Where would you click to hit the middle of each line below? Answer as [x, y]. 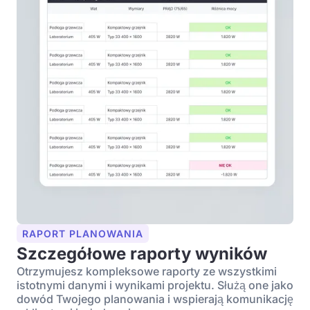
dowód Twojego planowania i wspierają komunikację [155, 299]
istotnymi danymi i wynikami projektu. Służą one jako [155, 285]
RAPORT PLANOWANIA [83, 234]
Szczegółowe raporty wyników [142, 254]
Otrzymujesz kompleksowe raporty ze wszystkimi [147, 271]
